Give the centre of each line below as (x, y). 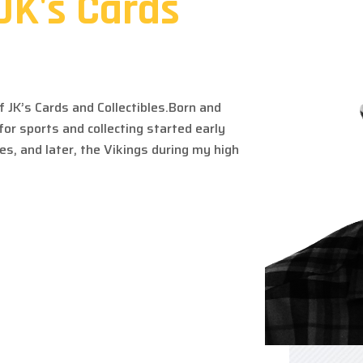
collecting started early (156, 128)
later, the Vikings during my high (142, 149)
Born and (195, 107)
